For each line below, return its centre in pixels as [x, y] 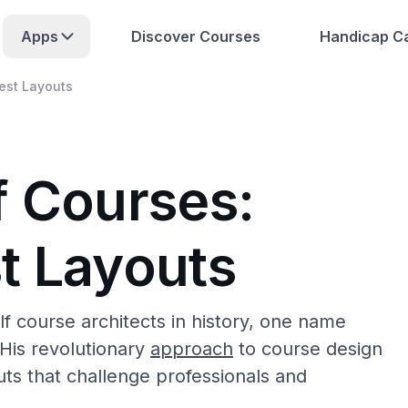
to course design [308, 349]
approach [192, 349]
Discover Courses [195, 36]
